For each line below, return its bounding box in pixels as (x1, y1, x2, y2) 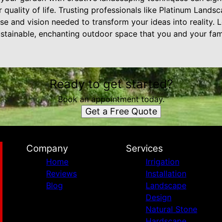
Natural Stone (145, 204, 197, 214)
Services (125, 143, 163, 154)
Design (145, 192, 171, 202)
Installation (145, 168, 186, 178)
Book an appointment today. (57, 94, 165, 104)
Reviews (46, 168, 77, 178)
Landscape (145, 180, 186, 190)
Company (26, 143, 68, 154)
